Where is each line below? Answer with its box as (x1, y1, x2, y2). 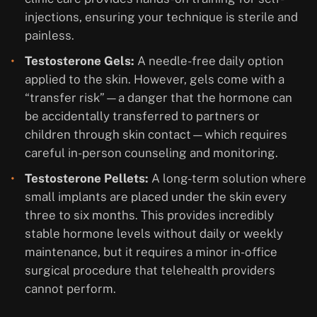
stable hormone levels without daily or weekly (25, 226, 283, 241)
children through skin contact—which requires (25, 127, 287, 142)
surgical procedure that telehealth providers (25, 263, 275, 278)
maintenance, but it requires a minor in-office (25, 245, 277, 260)
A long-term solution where (149, 171, 306, 186)
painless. (25, 28, 74, 43)
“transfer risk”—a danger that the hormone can (25, 91, 292, 105)
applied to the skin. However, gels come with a (25, 72, 284, 87)
